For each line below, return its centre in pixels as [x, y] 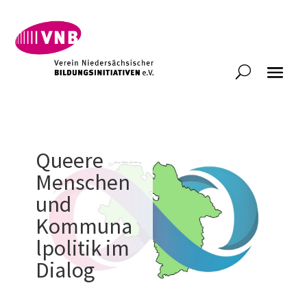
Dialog [65, 270]
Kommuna [84, 226]
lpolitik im [83, 248]
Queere [70, 161]
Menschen [83, 183]
